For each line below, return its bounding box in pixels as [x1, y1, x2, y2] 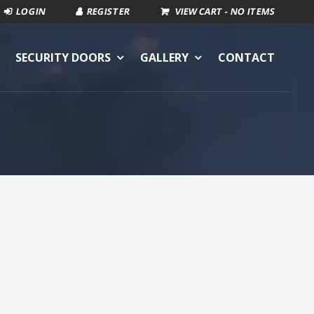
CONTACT [218, 49, 275, 65]
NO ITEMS [229, 5, 277, 18]
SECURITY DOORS [15, 49, 111, 65]
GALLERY [140, 49, 189, 65]
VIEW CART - [174, 5, 232, 18]
